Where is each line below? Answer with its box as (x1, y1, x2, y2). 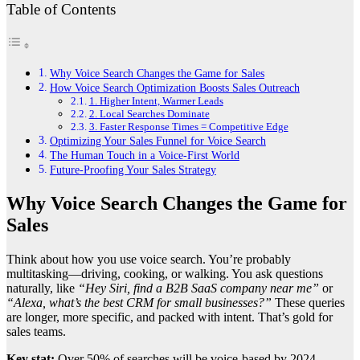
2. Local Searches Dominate (88, 107, 210, 120)
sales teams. (6, 324, 66, 338)
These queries (272, 295, 345, 309)
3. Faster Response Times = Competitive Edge (88, 120, 288, 133)
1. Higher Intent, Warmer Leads (88, 94, 223, 107)
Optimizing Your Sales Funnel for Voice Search (49, 133, 266, 147)
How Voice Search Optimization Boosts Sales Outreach (49, 80, 300, 94)
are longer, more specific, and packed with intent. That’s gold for (6, 309, 333, 324)
